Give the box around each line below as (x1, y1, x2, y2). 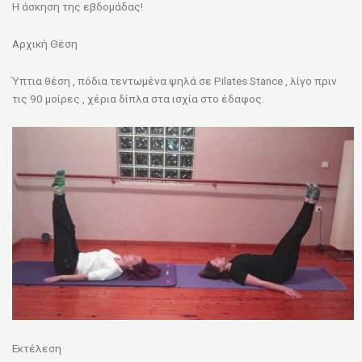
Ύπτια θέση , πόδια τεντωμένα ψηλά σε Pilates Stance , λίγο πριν (12, 74, 337, 87)
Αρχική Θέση (12, 36, 78, 50)
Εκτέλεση (12, 341, 61, 355)
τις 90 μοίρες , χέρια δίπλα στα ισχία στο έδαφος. (12, 91, 264, 105)
